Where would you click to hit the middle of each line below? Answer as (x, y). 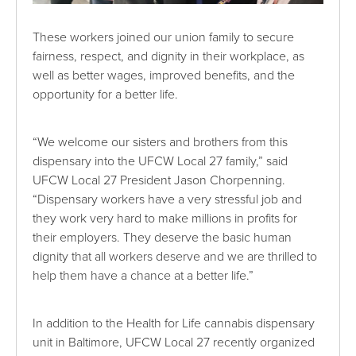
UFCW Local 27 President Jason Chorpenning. (159, 180)
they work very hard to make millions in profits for (165, 218)
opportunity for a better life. (106, 94)
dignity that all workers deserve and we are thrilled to (175, 256)
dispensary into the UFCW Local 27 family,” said (161, 161)
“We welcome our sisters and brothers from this (161, 142)
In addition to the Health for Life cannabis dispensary (174, 323)
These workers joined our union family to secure (164, 37)
